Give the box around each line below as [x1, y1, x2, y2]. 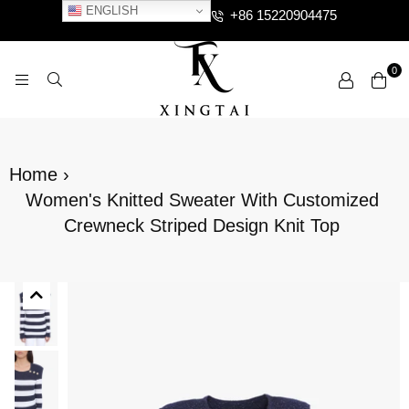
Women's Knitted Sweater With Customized [25, 190, 379, 210]
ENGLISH [81, 3, 138, 17]
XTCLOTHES [204, 116, 312, 136]
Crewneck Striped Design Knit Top [64, 215, 340, 236]
